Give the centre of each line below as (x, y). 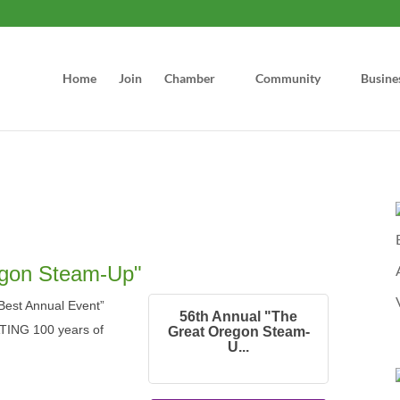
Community (287, 78)
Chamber (189, 78)
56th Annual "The (239, 316)
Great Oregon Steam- (238, 331)
